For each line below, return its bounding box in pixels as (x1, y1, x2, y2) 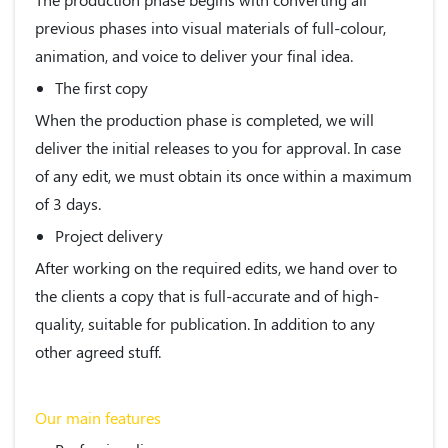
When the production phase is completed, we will (35, 108, 374, 130)
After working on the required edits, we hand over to (35, 256, 397, 278)
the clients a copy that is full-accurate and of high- (35, 284, 379, 306)
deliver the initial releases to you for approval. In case (35, 136, 401, 158)
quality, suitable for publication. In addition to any (35, 312, 375, 334)
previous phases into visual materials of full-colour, (35, 16, 386, 38)
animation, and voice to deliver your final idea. (35, 44, 353, 66)
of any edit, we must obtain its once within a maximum (35, 164, 412, 186)
